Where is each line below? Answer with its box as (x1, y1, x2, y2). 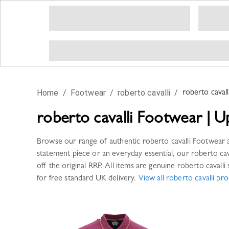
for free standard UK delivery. (37, 175, 136, 183)
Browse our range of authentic (37, 138, 143, 146)
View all (138, 175, 167, 183)
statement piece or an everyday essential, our (37, 150, 191, 158)
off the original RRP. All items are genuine (37, 163, 177, 171)
